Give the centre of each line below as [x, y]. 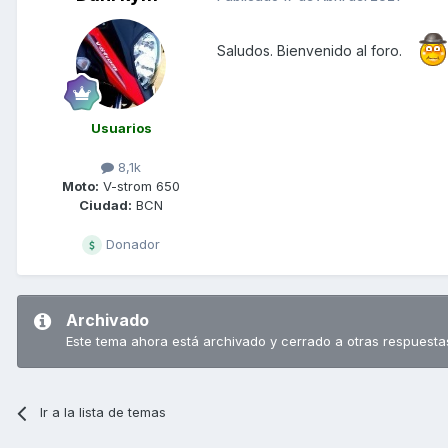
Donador [131, 244]
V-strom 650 [139, 186]
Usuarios [121, 128]
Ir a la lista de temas [103, 412]
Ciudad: [105, 205]
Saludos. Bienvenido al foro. [309, 51]
